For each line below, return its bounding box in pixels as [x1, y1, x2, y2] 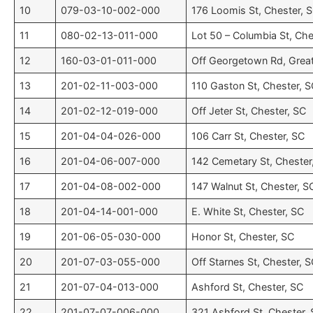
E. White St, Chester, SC [191, 205, 305, 217]
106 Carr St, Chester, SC [191, 129, 305, 142]
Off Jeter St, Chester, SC [191, 104, 307, 117]
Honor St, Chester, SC [191, 230, 295, 242]
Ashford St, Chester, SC [191, 280, 304, 293]
